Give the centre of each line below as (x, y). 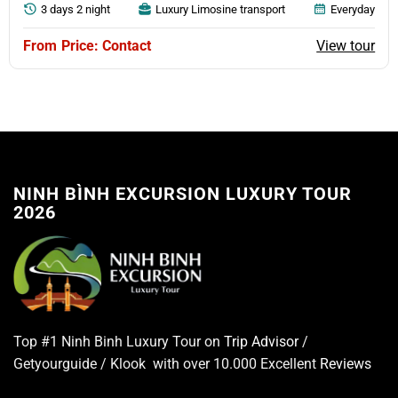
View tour (346, 45)
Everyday (353, 9)
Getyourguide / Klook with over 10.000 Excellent (167, 363)
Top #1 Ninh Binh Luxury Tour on (119, 341)
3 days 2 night (75, 9)
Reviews (346, 363)
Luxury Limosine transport (220, 9)
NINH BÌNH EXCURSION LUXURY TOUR (183, 193)
